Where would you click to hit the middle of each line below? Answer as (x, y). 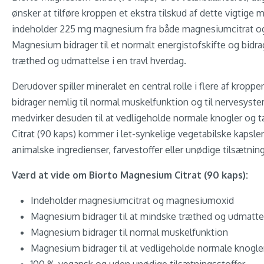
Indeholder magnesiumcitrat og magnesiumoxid (132, 200)
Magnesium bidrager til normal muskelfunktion (129, 232)
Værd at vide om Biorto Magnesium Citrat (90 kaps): (130, 175)
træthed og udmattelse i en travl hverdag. (99, 61)
